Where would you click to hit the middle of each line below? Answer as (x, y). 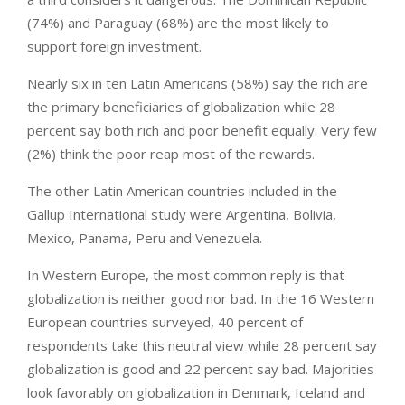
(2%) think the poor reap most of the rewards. (171, 154)
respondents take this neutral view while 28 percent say (202, 346)
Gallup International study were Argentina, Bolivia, (182, 215)
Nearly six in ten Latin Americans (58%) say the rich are (198, 84)
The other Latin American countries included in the (182, 191)
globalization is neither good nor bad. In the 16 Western (201, 299)
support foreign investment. (114, 47)
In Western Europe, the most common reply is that (186, 275)
